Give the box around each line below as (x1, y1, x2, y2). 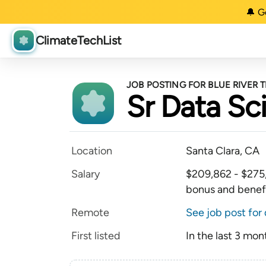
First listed (71, 229, 121, 242)
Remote (71, 206, 109, 219)
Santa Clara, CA (186, 144, 259, 157)
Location (71, 144, 112, 157)
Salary (71, 167, 100, 180)
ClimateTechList (36, 33, 122, 48)
